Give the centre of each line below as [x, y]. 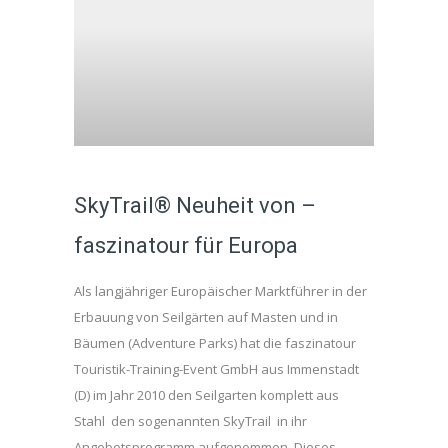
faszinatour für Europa [186, 245]
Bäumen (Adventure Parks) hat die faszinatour [215, 343]
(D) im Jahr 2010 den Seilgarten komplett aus [206, 395]
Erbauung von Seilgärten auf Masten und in [206, 317]
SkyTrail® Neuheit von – [195, 205]
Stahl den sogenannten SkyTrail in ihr [190, 421]
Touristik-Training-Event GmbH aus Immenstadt [216, 369]
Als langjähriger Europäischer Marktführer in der [220, 291]
